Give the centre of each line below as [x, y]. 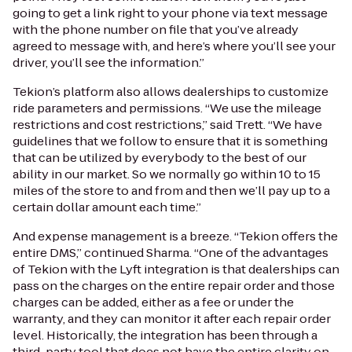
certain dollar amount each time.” [107, 207]
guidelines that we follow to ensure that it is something [170, 141]
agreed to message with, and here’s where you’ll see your [174, 46]
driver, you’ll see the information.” [108, 62]
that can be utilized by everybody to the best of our [159, 157]
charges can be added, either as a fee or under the [153, 302]
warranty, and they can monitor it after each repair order [172, 318]
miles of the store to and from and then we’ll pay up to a [171, 190]
